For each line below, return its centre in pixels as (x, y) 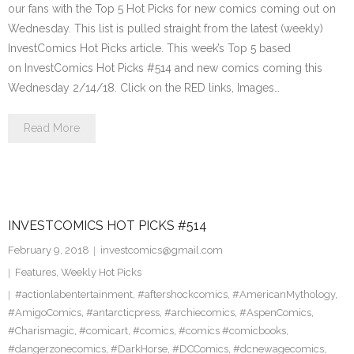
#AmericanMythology (284, 294)
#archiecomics (200, 313)
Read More (52, 128)
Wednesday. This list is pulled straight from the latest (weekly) (166, 28)
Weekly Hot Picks (101, 272)
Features (36, 272)
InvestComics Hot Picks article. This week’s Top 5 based (149, 48)
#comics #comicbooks (232, 331)
